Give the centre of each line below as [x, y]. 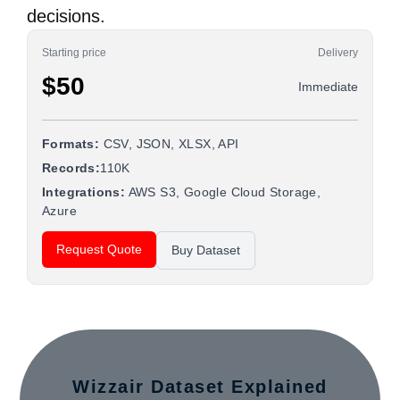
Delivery [338, 53]
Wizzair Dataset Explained [200, 387]
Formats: [71, 144]
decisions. [66, 16]
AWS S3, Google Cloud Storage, [223, 192]
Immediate [328, 86]
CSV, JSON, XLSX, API [169, 144]
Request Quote [99, 249]
